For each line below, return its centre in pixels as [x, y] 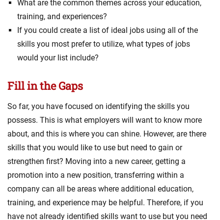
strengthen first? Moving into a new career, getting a [96, 161]
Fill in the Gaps [45, 85]
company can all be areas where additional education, [100, 189]
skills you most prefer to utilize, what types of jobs [104, 44]
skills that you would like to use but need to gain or [95, 147]
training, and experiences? [62, 16]
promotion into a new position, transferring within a [96, 175]
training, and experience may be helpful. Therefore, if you [105, 202]
